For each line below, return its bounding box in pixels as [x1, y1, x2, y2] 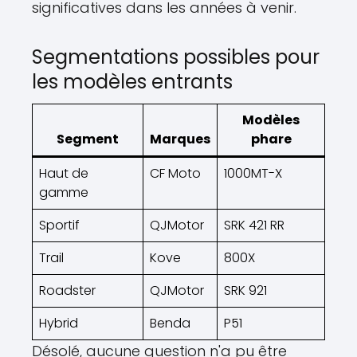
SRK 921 [224, 281, 267, 300]
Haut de [39, 164, 88, 182]
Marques [150, 130, 210, 148]
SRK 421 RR [224, 216, 284, 234]
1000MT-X [224, 164, 282, 182]
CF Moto [150, 164, 201, 182]
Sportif [39, 216, 80, 234]
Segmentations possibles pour [32, 44, 320, 70]
